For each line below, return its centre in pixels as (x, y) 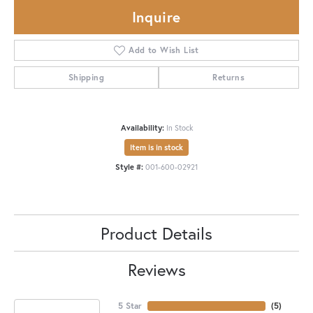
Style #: (129, 166)
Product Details (156, 233)
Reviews (156, 269)
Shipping (86, 77)
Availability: (142, 127)
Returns (229, 77)
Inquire (156, 16)
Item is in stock (156, 147)
